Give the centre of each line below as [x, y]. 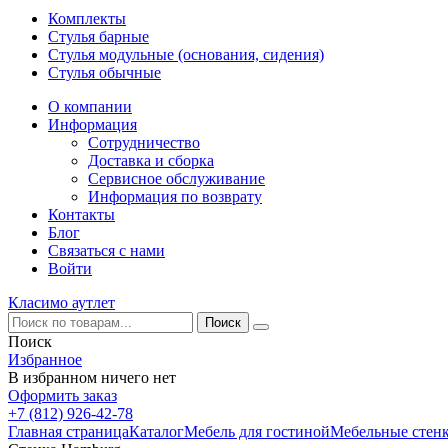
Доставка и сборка [151, 160]
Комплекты [87, 18]
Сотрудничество [144, 142]
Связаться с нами [106, 250]
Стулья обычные [104, 72]
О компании [90, 106]
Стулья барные [98, 36]
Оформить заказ [62, 395]
